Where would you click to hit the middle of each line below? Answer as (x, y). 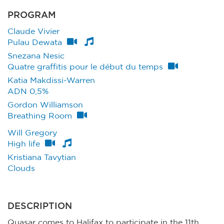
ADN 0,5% (28, 91)
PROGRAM (32, 15)
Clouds (21, 168)
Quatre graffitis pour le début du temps (86, 67)
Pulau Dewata (35, 42)
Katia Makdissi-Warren (51, 80)
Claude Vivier (33, 31)
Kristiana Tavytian (42, 157)
